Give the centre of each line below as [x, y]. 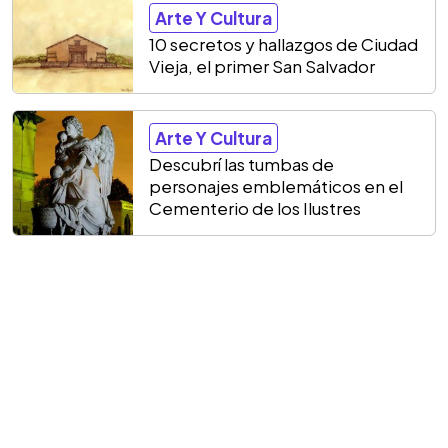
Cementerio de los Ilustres [255, 208]
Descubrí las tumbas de [241, 164]
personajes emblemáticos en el [276, 186]
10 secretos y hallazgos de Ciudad [283, 44]
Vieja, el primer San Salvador [262, 66]
